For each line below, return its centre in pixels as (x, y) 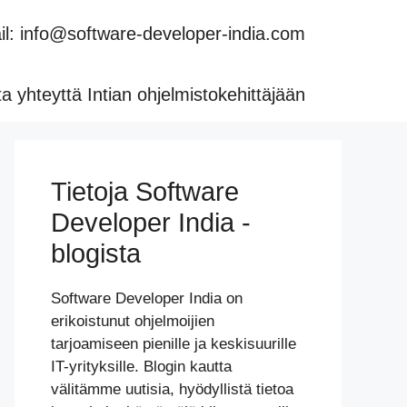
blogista (96, 253)
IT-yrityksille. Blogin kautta (141, 367)
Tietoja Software (145, 192)
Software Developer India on (147, 298)
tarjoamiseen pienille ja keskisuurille (174, 344)
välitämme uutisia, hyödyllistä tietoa (172, 389)
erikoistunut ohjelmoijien (133, 321)
